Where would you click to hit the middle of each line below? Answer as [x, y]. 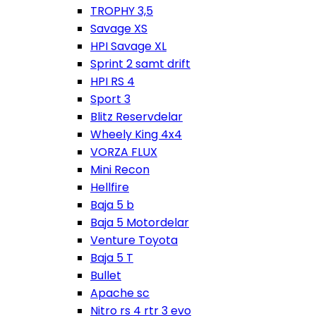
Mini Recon [120, 170]
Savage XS [119, 29]
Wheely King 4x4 [136, 134]
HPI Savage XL [128, 46]
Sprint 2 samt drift [140, 64]
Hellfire [110, 187]
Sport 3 [110, 99]
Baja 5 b [112, 205]
